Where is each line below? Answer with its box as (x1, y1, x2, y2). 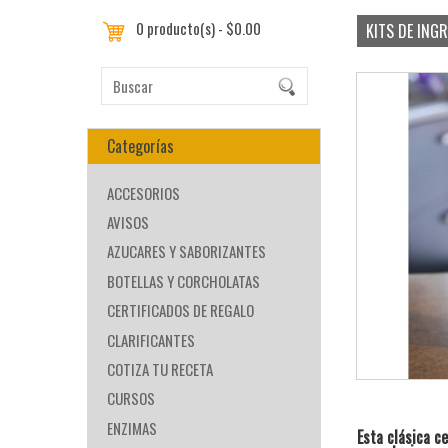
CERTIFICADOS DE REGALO (106, 299, 254, 322)
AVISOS (106, 210, 149, 233)
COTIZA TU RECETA (106, 358, 213, 381)
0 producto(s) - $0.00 (136, 16, 262, 39)
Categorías (106, 134, 174, 159)
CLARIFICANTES (106, 328, 195, 351)
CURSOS (106, 387, 155, 410)
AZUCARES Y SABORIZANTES (106, 240, 266, 263)
